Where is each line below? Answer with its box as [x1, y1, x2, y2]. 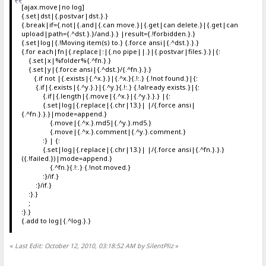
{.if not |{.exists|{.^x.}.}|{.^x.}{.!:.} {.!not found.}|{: [21, 74, 198, 83]
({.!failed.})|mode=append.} [21, 154, 112, 163]
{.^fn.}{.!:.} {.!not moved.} [21, 163, 131, 172]
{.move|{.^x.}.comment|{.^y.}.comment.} [21, 127, 186, 137]
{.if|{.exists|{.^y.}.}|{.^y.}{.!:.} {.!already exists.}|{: [21, 83, 199, 92]
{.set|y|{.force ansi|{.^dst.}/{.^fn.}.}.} [21, 65, 151, 74]
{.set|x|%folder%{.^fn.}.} [21, 56, 111, 65]
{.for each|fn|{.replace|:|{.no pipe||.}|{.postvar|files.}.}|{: [21, 47, 220, 56]
